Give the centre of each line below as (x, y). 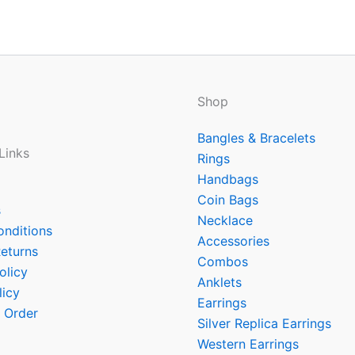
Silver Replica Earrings (264, 323)
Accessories (233, 241)
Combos (223, 261)
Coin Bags (228, 200)
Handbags (228, 179)
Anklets (219, 282)
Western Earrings (248, 344)
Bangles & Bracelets (256, 138)
